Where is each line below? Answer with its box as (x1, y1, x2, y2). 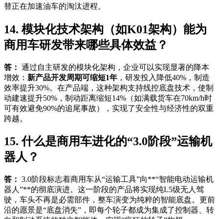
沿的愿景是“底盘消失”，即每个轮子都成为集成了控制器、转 (4, 206, 214, 215)
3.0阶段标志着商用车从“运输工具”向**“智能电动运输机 (20, 175, 214, 184)
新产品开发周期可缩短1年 (27, 73, 117, 82)
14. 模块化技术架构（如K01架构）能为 (4, 22, 207, 36)
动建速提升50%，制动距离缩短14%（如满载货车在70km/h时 (4, 93, 212, 102)
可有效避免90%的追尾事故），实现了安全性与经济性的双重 (4, 104, 214, 112)
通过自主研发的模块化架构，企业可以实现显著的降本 (20, 63, 209, 71)
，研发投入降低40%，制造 (117, 73, 210, 82)
